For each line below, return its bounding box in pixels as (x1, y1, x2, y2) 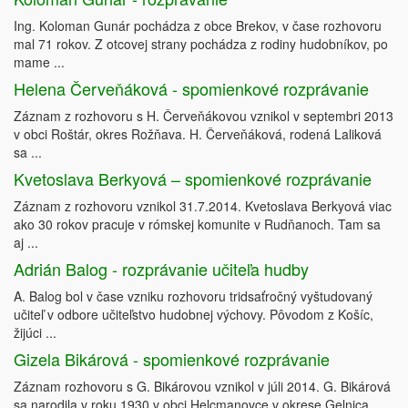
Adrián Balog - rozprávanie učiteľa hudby (14, 257, 309, 280)
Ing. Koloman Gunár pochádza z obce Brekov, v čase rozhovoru (14, 16, 382, 35)
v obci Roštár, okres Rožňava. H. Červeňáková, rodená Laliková (14, 125, 382, 143)
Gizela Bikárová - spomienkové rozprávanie (14, 347, 330, 371)
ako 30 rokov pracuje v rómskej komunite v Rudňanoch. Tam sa (14, 215, 381, 233)
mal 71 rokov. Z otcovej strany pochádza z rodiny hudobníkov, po (14, 35, 388, 53)
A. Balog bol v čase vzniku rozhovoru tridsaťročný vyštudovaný (14, 287, 372, 305)
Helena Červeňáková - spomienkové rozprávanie (14, 76, 369, 100)
